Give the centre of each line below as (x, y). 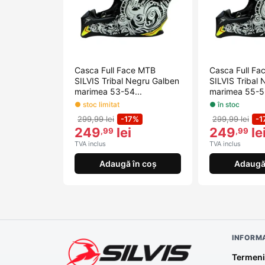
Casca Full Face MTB (115, 70)
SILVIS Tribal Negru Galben (127, 80)
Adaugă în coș (128, 164)
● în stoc (224, 105)
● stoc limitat (97, 105)
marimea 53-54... (108, 91)
